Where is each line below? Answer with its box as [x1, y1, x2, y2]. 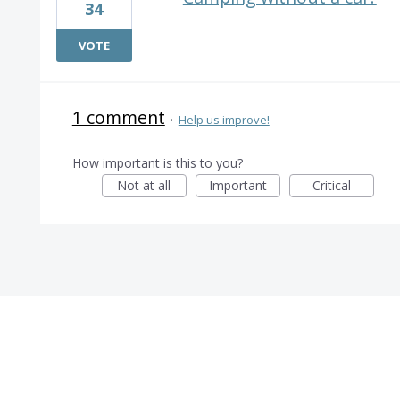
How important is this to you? [71, 154, 243, 171]
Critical [312, 177, 351, 194]
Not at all [117, 177, 171, 194]
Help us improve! [178, 112, 270, 128]
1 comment [71, 105, 165, 129]
